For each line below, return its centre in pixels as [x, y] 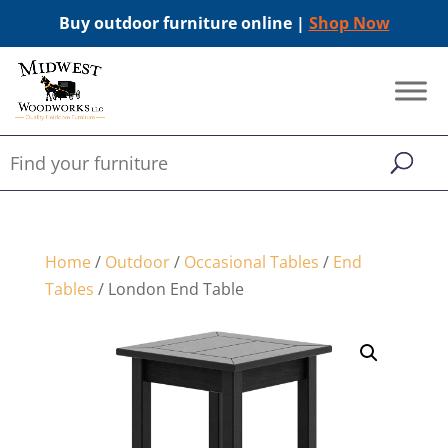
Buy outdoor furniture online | [183, 23]
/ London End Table [168, 289]
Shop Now [349, 23]
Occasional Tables [251, 262]
